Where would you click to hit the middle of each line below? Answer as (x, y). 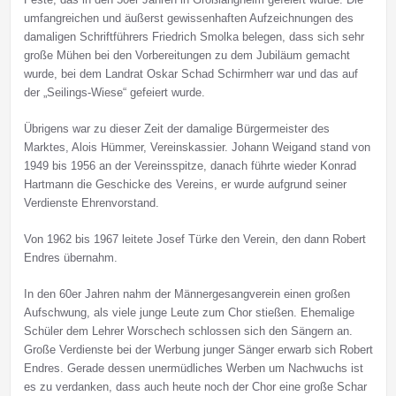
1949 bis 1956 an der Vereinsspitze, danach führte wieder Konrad (190, 166)
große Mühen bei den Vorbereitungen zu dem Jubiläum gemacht (187, 56)
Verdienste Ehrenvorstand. (91, 203)
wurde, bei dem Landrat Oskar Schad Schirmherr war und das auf (190, 74)
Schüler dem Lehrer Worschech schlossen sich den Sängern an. (190, 331)
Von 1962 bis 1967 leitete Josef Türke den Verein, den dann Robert (194, 240)
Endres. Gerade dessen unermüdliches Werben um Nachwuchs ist (193, 369)
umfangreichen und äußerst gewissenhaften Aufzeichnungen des (188, 19)
